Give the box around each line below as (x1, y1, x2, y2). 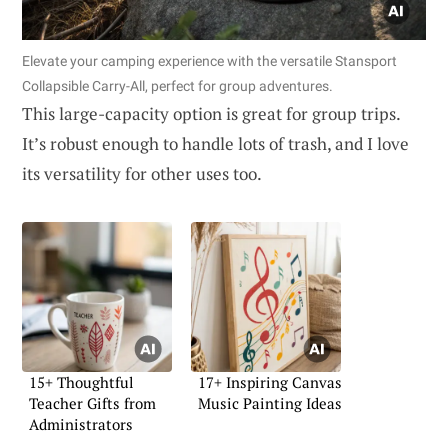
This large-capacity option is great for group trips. (22, 101, 400, 125)
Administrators (29, 413, 133, 434)
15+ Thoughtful (29, 371, 134, 392)
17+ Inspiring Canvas (198, 371, 342, 392)
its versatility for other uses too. (22, 161, 262, 185)
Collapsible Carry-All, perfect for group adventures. (22, 77, 333, 94)
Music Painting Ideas (198, 392, 342, 413)
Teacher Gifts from (29, 392, 156, 413)
